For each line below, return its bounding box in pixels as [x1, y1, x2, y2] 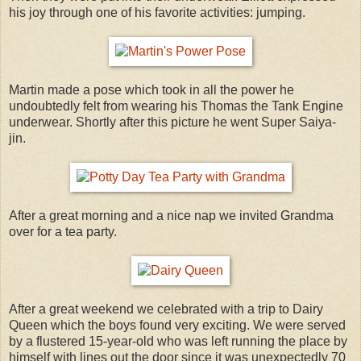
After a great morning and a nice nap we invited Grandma [9, 208, 334, 222]
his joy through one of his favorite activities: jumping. [9, 5, 305, 19]
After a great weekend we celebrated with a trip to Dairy [9, 301, 323, 316]
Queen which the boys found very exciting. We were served [9, 317, 346, 332]
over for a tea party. [9, 224, 117, 239]
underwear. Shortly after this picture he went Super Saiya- [9, 114, 336, 129]
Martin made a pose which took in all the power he [9, 82, 294, 97]
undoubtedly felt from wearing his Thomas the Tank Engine [9, 98, 343, 113]
